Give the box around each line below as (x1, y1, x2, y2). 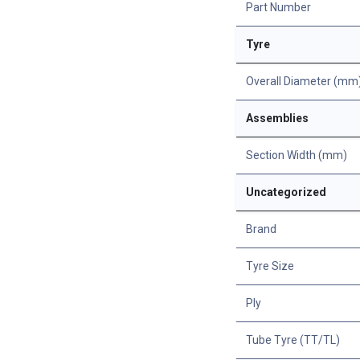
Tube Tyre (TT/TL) (246, 333, 340, 346)
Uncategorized (246, 185, 326, 198)
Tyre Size (246, 259, 294, 272)
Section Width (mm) (246, 148, 347, 162)
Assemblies (246, 111, 309, 125)
